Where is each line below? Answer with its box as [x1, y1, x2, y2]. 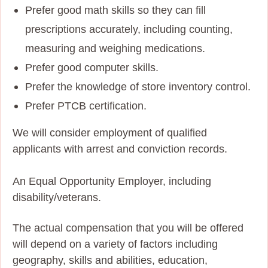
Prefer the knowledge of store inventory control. [25, 80, 251, 93]
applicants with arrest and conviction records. [13, 142, 227, 155]
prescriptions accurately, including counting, [25, 23, 233, 35]
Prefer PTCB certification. [25, 99, 147, 112]
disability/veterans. [13, 191, 101, 203]
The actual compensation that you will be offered [13, 221, 243, 234]
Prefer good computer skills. [25, 61, 159, 74]
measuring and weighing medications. [25, 42, 205, 54]
